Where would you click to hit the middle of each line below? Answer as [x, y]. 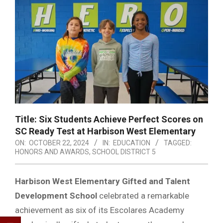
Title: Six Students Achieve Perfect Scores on [109, 119]
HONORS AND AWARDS [52, 152]
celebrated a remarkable [143, 196]
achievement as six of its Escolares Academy [100, 210]
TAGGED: [178, 143]
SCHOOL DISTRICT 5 [124, 152]
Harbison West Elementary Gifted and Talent [103, 181]
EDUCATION [132, 143]
